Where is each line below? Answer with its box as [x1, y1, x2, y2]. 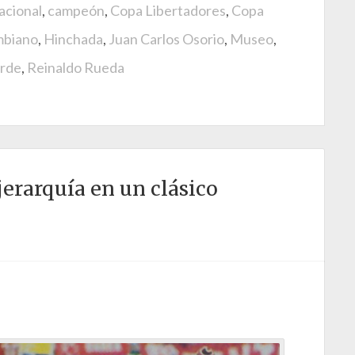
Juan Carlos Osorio [109, 29, 224, 48]
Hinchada [44, 29, 103, 48]
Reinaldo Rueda [27, 58, 124, 76]
